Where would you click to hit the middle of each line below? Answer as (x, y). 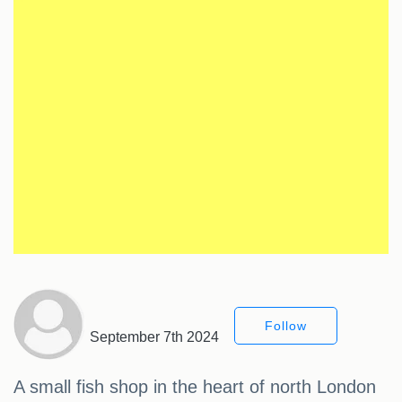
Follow (286, 326)
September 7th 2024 (154, 337)
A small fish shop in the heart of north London (195, 387)
